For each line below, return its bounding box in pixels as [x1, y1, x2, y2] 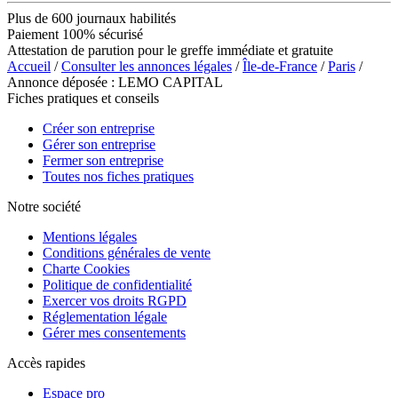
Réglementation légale [43, 308, 167, 324]
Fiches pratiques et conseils [7, 90, 159, 106]
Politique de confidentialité [43, 276, 192, 292]
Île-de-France [243, 58, 317, 74]
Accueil [7, 58, 51, 74]
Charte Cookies [43, 260, 130, 276]
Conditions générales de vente [43, 244, 211, 260]
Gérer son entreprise [43, 136, 155, 152]
